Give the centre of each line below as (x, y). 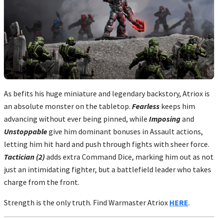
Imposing (165, 119)
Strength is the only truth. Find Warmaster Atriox (87, 203)
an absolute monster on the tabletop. (68, 106)
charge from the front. (42, 182)
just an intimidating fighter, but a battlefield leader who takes (108, 170)
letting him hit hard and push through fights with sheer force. (107, 144)
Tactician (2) (24, 157)
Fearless (146, 106)
